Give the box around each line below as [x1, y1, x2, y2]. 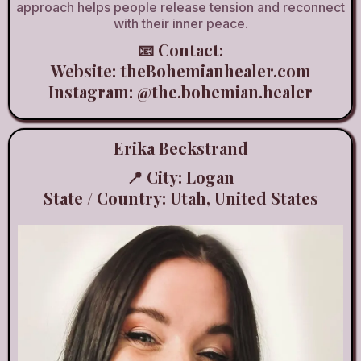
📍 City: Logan [127, 165, 234, 188]
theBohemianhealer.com [119, 59, 311, 81]
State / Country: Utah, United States [43, 186, 318, 209]
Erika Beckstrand [113, 136, 248, 159]
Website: [50, 59, 120, 81]
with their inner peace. [113, 15, 248, 31]
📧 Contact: [138, 38, 223, 60]
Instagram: [48, 80, 137, 102]
